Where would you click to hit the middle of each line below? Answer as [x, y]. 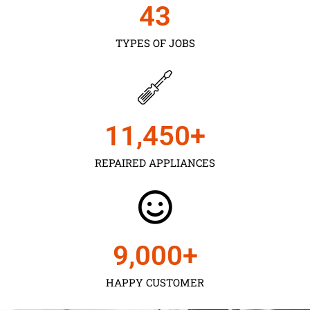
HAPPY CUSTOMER [155, 282]
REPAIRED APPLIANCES [155, 162]
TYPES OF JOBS [155, 43]
